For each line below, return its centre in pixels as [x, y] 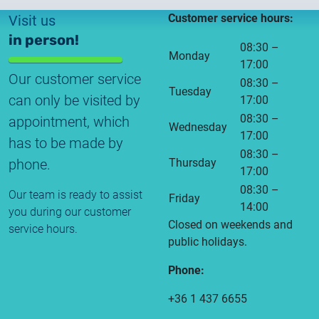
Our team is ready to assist [75, 194]
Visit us [32, 20]
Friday [184, 198]
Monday [189, 56]
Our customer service [75, 79]
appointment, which [69, 121]
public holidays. [208, 241]
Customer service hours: [231, 18]
